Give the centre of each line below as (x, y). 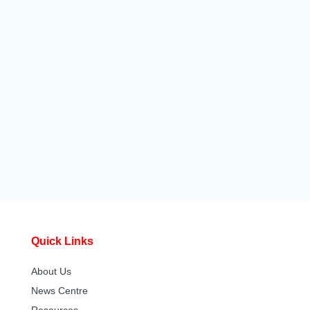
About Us (51, 271)
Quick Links (62, 241)
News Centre (59, 290)
